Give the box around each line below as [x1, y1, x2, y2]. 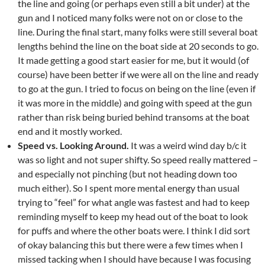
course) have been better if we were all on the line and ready [18, 69, 258, 80]
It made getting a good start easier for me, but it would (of [18, 54, 249, 66]
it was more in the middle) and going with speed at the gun [18, 97, 252, 109]
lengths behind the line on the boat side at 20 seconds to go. [18, 40, 258, 52]
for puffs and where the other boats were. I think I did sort [18, 225, 250, 237]
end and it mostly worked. [18, 125, 122, 137]
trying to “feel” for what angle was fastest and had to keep [18, 196, 250, 208]
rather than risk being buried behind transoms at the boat [18, 111, 250, 123]
